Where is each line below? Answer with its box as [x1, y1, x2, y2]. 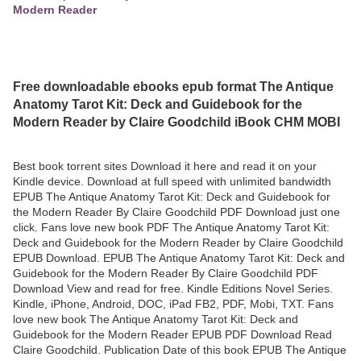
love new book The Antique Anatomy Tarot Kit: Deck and [13, 312, 298, 326]
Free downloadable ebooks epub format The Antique [13, 78, 334, 93]
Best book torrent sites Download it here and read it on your [13, 159, 317, 172]
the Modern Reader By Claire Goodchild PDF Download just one [13, 205, 340, 218]
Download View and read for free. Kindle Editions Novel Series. [13, 281, 333, 295]
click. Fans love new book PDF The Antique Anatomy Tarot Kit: [13, 220, 330, 234]
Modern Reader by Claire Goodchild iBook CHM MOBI [13, 114, 340, 129]
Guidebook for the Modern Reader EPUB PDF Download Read [13, 327, 332, 341]
